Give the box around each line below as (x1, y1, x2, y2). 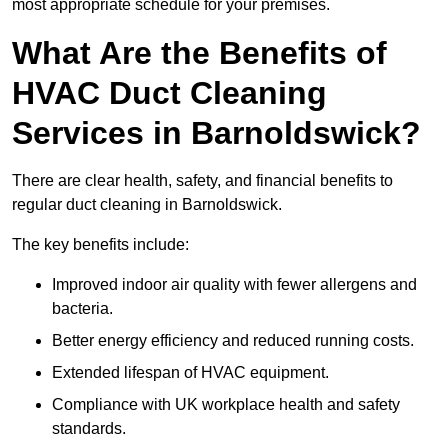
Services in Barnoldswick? (12, 115, 421, 152)
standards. (52, 420, 126, 438)
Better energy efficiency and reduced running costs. (52, 332, 414, 350)
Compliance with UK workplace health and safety (52, 396, 400, 414)
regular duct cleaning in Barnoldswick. (12, 196, 282, 214)
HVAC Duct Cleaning (12, 75, 327, 112)
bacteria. (52, 300, 113, 318)
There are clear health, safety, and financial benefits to (12, 172, 393, 190)
